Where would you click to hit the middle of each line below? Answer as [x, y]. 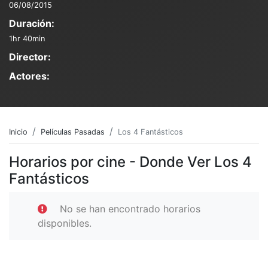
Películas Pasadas [73, 132]
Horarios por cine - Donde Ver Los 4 [130, 162]
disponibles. [65, 223]
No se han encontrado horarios [130, 208]
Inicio [18, 132]
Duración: [32, 23]
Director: [30, 57]
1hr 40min [27, 38]
